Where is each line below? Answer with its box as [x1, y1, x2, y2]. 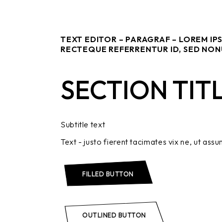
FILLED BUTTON [82, 170, 134, 178]
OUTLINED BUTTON [82, 211, 146, 219]
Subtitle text [60, 119, 106, 129]
